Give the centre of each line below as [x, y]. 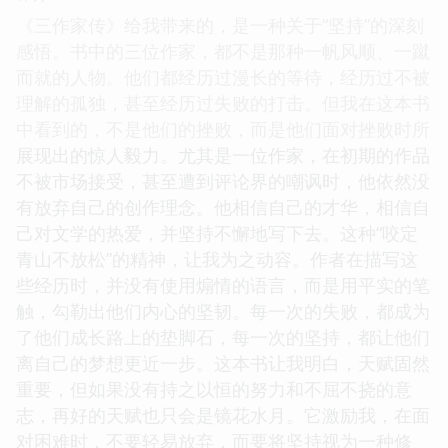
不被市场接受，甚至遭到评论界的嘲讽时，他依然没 [223, 180]
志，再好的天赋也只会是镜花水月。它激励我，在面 [223, 414]
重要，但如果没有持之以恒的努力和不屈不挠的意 [214, 388]
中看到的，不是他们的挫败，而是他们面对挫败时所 [223, 128]
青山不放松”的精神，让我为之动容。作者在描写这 [217, 258]
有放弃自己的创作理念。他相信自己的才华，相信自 [223, 206]
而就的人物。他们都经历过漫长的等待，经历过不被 [223, 76]
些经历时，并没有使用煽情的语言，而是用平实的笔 [223, 284]
